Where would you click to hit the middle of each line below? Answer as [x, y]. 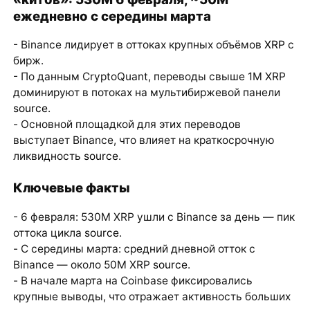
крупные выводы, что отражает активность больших [152, 297]
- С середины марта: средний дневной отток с [134, 249]
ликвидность [48, 156]
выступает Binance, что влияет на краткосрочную [144, 140]
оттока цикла [48, 233]
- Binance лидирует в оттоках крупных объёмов [138, 45]
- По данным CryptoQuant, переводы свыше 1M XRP [149, 77]
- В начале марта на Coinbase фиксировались [133, 281]
